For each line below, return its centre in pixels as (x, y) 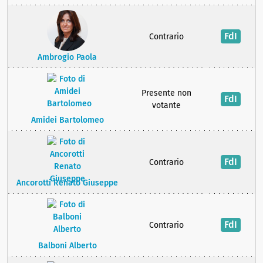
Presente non (166, 93)
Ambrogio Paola (67, 57)
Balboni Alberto (67, 246)
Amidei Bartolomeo (67, 120)
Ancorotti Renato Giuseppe (67, 183)
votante (166, 105)
